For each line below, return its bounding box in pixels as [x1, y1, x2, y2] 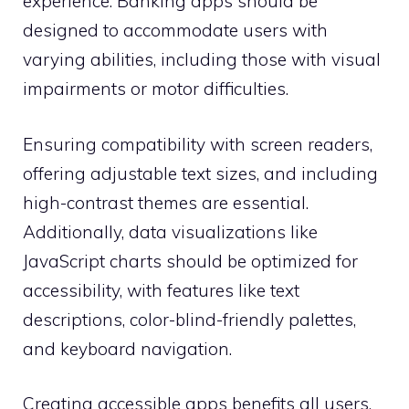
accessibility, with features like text [23, 278, 299, 301]
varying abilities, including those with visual [23, 48, 381, 71]
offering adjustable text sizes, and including [23, 162, 378, 184]
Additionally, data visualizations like [23, 220, 318, 243]
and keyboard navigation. [23, 337, 232, 360]
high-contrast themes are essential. [23, 191, 309, 214]
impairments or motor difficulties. [23, 78, 288, 100]
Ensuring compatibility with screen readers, [23, 132, 372, 155]
